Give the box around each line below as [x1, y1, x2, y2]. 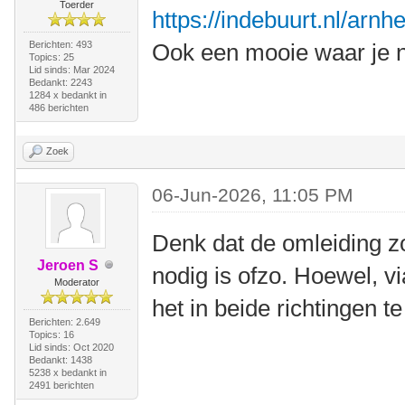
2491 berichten [28, 379, 94, 391]
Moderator [53, 276, 99, 287]
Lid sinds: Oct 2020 [28, 341, 114, 353]
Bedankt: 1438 [28, 353, 92, 365]
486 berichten [28, 101, 89, 113]
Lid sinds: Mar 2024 [28, 63, 115, 75]
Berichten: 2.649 [28, 316, 100, 327]
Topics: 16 [28, 328, 74, 340]
